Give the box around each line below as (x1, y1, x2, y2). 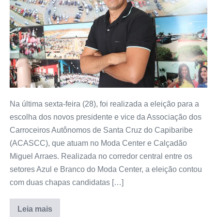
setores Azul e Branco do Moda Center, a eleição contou (10, 165, 202, 174)
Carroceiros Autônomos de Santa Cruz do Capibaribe (10, 126, 193, 135)
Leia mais (17, 205, 52, 214)
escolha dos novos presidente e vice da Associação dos (10, 113, 201, 122)
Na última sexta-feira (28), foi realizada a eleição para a (10, 100, 199, 108)
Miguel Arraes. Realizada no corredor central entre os (10, 152, 192, 161)
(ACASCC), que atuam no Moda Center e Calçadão (10, 139, 187, 148)
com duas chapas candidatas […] (10, 178, 124, 187)
